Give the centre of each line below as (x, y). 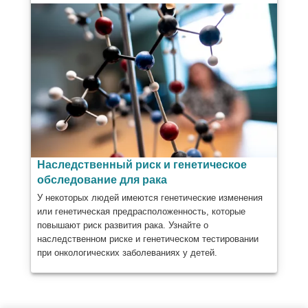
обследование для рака (102, 180)
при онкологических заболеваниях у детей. (127, 252)
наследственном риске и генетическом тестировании (147, 239)
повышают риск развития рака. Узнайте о (122, 225)
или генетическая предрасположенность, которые (141, 211)
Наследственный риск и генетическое (142, 165)
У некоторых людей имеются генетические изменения (150, 197)
